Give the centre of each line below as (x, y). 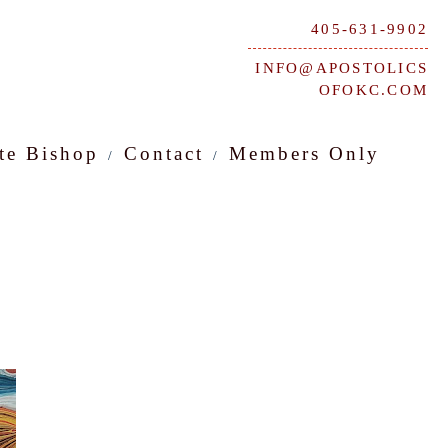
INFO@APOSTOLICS (341, 68)
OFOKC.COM (373, 90)
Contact (163, 153)
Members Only (304, 153)
